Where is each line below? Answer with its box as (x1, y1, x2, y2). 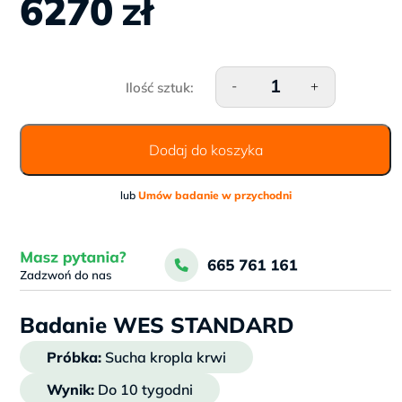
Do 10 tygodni (94, 380, 193, 398)
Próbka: (47, 347, 101, 366)
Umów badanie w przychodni (137, 188, 292, 202)
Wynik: (47, 380, 94, 398)
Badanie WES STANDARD (20, 310, 294, 338)
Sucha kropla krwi (101, 347, 226, 366)
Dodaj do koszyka (148, 140, 263, 159)
